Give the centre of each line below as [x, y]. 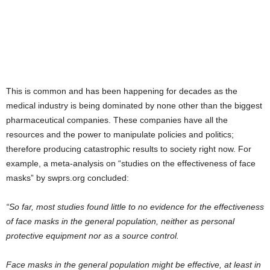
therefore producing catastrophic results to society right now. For [129, 149]
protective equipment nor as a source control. [93, 235]
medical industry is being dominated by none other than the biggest [134, 105]
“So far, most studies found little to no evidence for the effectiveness [135, 206]
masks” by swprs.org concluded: [69, 177]
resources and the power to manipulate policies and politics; [120, 134]
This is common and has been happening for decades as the [122, 91]
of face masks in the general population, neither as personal [120, 221]
